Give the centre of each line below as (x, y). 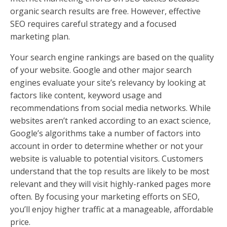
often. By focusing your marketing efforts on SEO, (105, 197)
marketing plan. (40, 37)
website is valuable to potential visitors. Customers (107, 159)
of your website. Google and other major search (101, 70)
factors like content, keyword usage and (86, 96)
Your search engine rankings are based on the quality (112, 58)
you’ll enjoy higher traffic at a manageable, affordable (112, 210)
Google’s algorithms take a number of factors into (105, 134)
